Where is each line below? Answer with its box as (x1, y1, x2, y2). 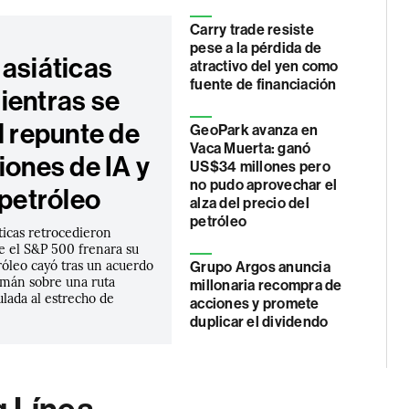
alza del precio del (190, 194, 309, 212)
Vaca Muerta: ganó (190, 140, 311, 157)
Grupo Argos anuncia (190, 258, 330, 276)
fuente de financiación (190, 76, 337, 93)
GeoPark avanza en (190, 121, 319, 139)
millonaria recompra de (190, 277, 342, 294)
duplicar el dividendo (190, 313, 329, 330)
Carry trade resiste (190, 21, 314, 38)
